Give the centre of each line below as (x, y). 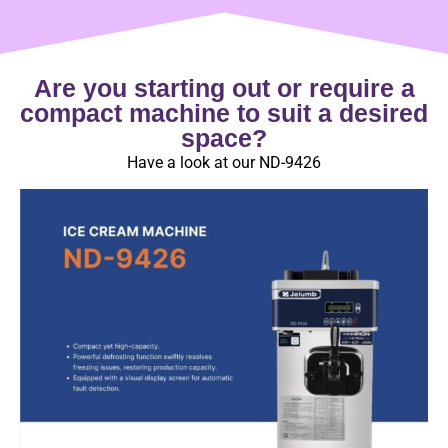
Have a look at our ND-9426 (224, 162)
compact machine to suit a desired (224, 112)
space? (224, 137)
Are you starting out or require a (224, 87)
